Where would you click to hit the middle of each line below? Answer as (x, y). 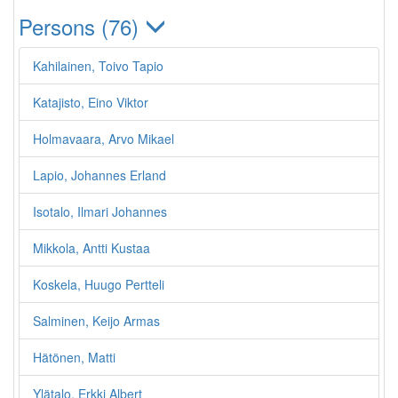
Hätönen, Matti (74, 357)
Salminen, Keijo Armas (96, 321)
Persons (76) (82, 26)
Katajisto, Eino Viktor (91, 102)
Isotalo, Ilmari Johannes (100, 211)
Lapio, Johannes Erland (99, 175)
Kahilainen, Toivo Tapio (98, 66)
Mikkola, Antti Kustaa (92, 248)
